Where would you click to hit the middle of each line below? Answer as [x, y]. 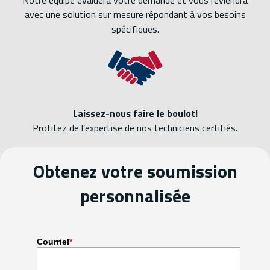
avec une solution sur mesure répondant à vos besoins [135, 15]
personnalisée [135, 196]
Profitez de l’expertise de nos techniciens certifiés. [135, 128]
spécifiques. [135, 29]
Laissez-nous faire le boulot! [135, 114]
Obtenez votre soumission [135, 171]
